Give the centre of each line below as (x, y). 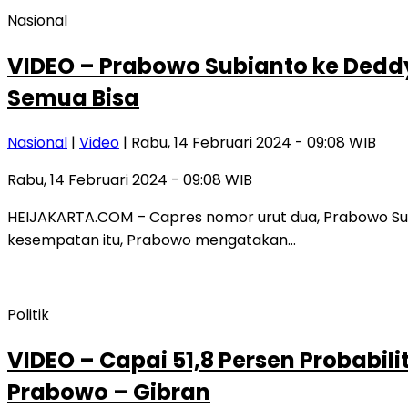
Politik (28, 315)
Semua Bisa (73, 97)
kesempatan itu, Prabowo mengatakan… (152, 240)
